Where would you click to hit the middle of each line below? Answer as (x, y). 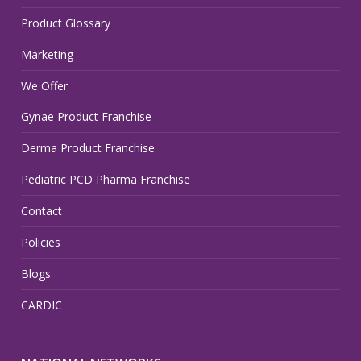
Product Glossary (66, 23)
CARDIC (42, 305)
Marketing (48, 54)
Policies (41, 242)
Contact (42, 210)
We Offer (45, 85)
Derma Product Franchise (88, 147)
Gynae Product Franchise (87, 116)
